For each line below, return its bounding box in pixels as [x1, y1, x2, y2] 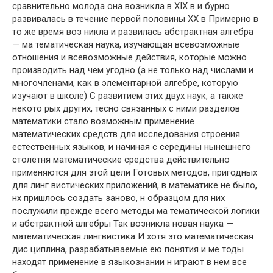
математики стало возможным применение [12, 116, 194, 127]
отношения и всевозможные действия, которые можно [12, 52, 247, 63]
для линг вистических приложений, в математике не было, [12, 180, 257, 191]
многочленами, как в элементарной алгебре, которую [12, 77, 238, 88]
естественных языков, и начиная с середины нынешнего [12, 141, 251, 152]
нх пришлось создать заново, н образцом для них [12, 193, 225, 204]
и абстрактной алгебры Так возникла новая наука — [12, 218, 233, 229]
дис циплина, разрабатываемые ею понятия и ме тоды [12, 244, 244, 255]
